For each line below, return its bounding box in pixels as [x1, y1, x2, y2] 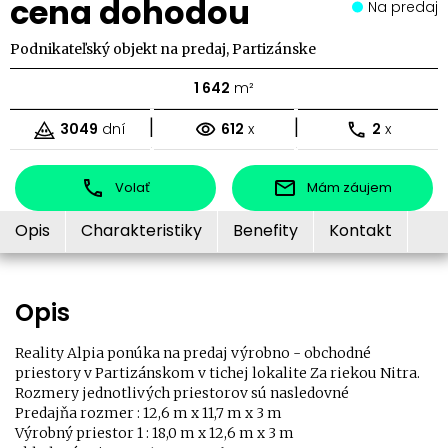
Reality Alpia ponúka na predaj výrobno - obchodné [15, 343, 371, 362]
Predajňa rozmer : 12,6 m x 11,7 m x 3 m [15, 403, 282, 422]
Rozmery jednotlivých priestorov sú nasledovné [15, 383, 349, 402]
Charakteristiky [81, 218, 202, 242]
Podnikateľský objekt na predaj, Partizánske [10, 40, 316, 58]
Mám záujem [307, 177, 392, 197]
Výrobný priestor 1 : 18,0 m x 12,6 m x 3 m [15, 423, 294, 442]
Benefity [233, 218, 298, 242]
